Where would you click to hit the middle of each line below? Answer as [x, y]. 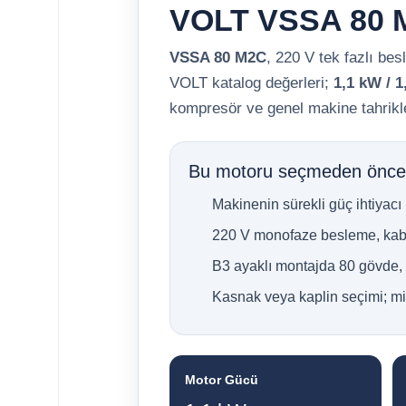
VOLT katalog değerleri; [251, 83]
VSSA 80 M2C [218, 58]
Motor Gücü [222, 380]
